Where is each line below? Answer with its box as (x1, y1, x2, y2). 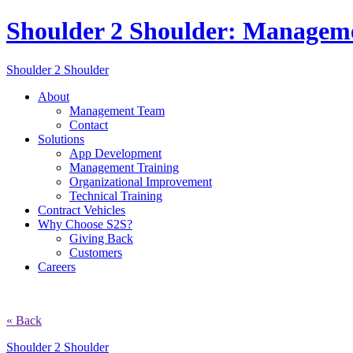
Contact (69, 117, 108, 132)
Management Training (69, 160, 179, 174)
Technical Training (69, 188, 162, 203)
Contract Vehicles (38, 203, 125, 217)
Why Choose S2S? (38, 217, 132, 231)
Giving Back (69, 231, 133, 245)
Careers (38, 259, 76, 273)
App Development (69, 146, 162, 160)
